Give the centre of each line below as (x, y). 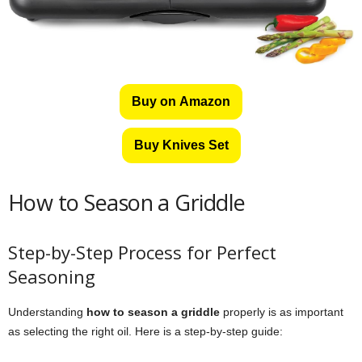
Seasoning (52, 276)
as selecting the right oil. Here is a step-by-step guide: (145, 331)
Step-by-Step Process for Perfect (142, 252)
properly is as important (282, 311)
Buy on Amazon (181, 101)
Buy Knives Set (181, 145)
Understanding (47, 311)
